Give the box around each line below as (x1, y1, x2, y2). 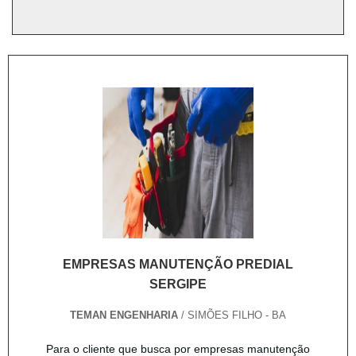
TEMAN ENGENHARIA (70, 308, 181, 321)
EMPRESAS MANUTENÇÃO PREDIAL (63, 257, 293, 272)
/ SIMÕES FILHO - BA (181, 308, 286, 321)
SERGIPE (149, 277, 207, 292)
